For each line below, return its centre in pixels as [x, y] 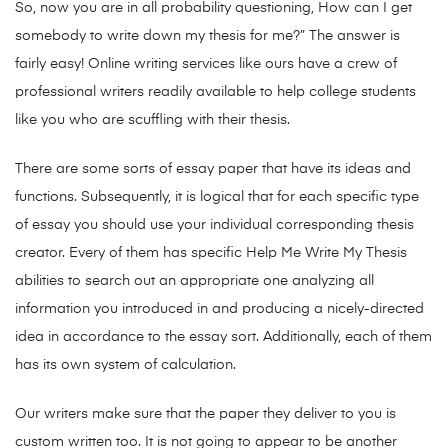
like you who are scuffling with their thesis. [152, 120]
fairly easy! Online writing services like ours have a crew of [206, 64]
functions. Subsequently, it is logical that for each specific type [217, 197]
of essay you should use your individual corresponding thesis [214, 225]
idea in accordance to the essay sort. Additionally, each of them [223, 337]
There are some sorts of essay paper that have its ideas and [213, 169]
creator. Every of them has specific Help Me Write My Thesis [211, 253]
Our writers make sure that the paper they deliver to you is [205, 414]
